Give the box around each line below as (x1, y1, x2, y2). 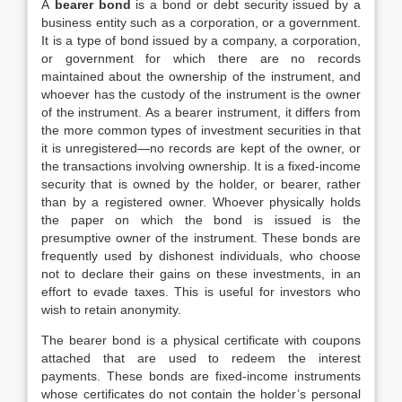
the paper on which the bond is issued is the (41, 213, 361, 227)
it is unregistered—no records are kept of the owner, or (41, 141, 361, 155)
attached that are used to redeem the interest (41, 351, 361, 365)
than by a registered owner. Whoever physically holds (41, 195, 361, 209)
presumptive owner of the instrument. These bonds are (41, 231, 361, 245)
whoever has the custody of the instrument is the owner (41, 87, 361, 101)
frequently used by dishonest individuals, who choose (41, 249, 361, 263)
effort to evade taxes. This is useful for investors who (41, 284, 361, 299)
